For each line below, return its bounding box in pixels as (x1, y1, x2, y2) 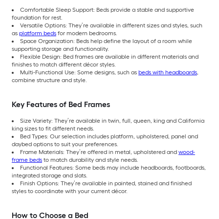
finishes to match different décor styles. (12, 61, 116, 68)
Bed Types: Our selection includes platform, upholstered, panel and (20, 132, 198, 140)
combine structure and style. (12, 76, 87, 84)
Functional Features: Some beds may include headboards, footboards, (20, 164, 206, 171)
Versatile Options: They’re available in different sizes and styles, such (20, 22, 202, 29)
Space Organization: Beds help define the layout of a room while (20, 37, 192, 44)
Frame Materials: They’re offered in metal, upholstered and (20, 148, 178, 155)
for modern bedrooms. (56, 29, 117, 37)
